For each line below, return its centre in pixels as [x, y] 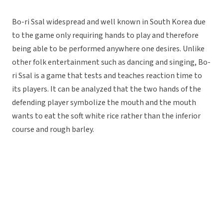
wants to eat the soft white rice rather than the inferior [106, 116]
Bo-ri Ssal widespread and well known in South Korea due [109, 22]
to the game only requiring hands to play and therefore [105, 36]
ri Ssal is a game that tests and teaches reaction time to [107, 76]
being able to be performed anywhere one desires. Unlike [108, 49]
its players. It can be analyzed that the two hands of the [107, 89]
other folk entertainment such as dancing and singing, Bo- [111, 62]
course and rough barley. [53, 130]
